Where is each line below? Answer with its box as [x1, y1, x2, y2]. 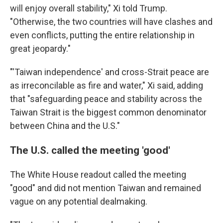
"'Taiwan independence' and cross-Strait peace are [10, 67, 209, 77]
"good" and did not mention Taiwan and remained [10, 183, 201, 193]
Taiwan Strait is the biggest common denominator [10, 107, 207, 117]
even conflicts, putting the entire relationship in [10, 30, 195, 40]
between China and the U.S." [10, 120, 120, 131]
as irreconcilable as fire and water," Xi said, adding [10, 80, 203, 91]
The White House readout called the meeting [10, 169, 186, 180]
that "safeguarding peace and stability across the [10, 94, 202, 104]
